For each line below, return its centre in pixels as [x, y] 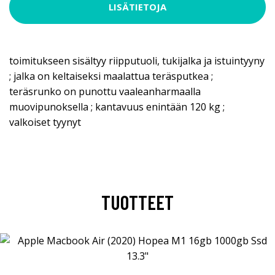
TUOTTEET [137, 202]
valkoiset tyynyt [45, 122]
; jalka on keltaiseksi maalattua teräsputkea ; [111, 76]
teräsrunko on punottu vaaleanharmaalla [105, 91]
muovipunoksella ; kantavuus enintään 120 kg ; [117, 107]
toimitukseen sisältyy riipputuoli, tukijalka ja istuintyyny [137, 60]
